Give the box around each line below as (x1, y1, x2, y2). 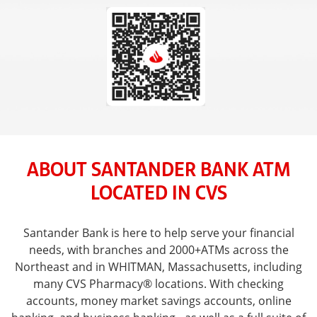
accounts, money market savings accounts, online (25, 292, 292, 309)
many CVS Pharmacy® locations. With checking (33, 275, 284, 292)
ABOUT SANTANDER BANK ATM (26, 153, 291, 183)
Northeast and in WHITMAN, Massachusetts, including (15, 258, 302, 275)
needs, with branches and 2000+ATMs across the (28, 241, 289, 258)
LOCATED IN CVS (90, 176, 227, 206)
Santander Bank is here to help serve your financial (23, 224, 294, 241)
